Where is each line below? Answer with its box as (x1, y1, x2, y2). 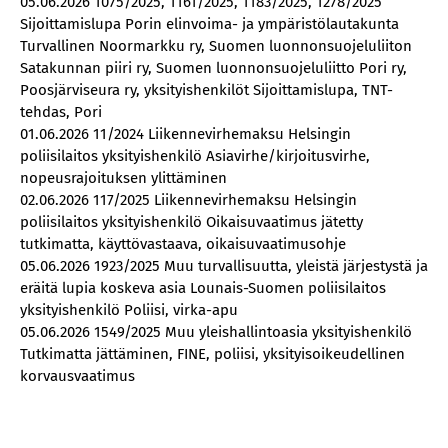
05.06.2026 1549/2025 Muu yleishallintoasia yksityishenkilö (20, 323, 412, 341)
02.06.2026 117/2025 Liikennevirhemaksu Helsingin (20, 191, 357, 209)
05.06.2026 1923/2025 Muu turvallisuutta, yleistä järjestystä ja (20, 257, 428, 275)
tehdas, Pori (20, 103, 102, 121)
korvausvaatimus (20, 367, 135, 385)
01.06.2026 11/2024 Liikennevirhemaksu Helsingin (20, 125, 351, 143)
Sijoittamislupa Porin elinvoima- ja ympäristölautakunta (20, 15, 399, 33)
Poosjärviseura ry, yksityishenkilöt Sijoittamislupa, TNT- (20, 81, 393, 99)
